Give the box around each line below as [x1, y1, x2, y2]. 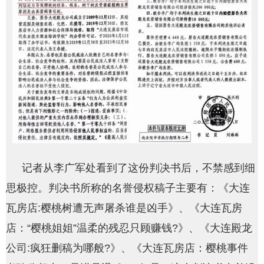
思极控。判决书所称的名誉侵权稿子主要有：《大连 [6, 182, 250, 194]
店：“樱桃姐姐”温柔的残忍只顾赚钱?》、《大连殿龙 [6, 222, 252, 235]
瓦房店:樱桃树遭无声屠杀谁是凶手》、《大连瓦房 [6, 202, 242, 214]
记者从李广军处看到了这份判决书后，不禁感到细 [22, 162, 255, 174]
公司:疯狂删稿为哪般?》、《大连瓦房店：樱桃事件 [6, 242, 248, 255]
